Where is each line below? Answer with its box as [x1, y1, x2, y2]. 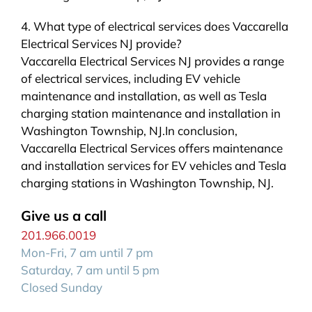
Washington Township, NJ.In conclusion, [20, 123, 237, 139]
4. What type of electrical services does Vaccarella [20, 19, 288, 34]
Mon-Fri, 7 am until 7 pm [20, 245, 153, 260]
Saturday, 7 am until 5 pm [20, 263, 159, 278]
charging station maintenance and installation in [20, 106, 281, 121]
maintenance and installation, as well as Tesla [20, 88, 267, 104]
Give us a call [20, 207, 107, 225]
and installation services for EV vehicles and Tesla [20, 158, 286, 173]
